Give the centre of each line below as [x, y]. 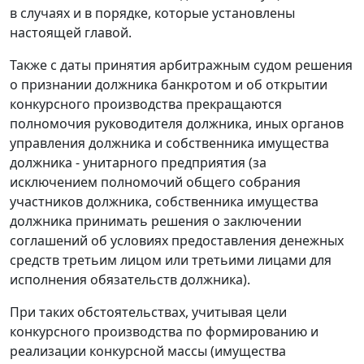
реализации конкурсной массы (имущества [148, 351]
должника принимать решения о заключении [156, 221]
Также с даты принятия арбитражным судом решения [181, 65]
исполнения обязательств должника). [130, 280]
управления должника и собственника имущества [169, 143]
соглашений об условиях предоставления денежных [177, 241]
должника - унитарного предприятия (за [138, 163]
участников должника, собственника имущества [164, 202]
